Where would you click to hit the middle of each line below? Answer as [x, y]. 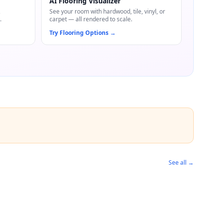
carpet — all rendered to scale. [91, 19]
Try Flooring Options [79, 33]
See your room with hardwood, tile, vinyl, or [107, 11]
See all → [181, 163]
